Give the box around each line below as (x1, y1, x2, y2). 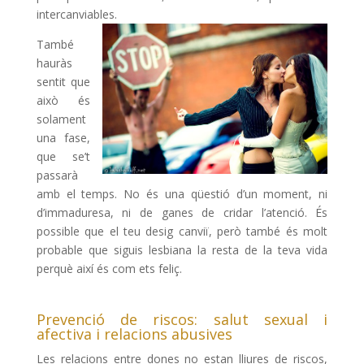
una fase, (36, 130, 91, 146)
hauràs (36, 55, 72, 71)
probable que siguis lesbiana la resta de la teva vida (36, 242, 328, 258)
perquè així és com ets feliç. (36, 261, 182, 277)
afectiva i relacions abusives (36, 324, 232, 344)
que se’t (36, 149, 91, 165)
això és (36, 93, 91, 109)
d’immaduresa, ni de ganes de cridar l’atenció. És (36, 205, 328, 221)
